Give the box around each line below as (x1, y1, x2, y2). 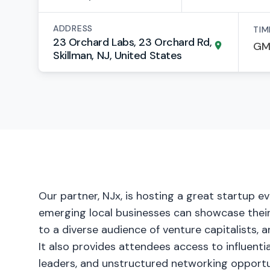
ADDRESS (53, 23, 93, 34)
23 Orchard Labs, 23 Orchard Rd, (53, 35, 212, 49)
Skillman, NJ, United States (53, 48, 182, 63)
